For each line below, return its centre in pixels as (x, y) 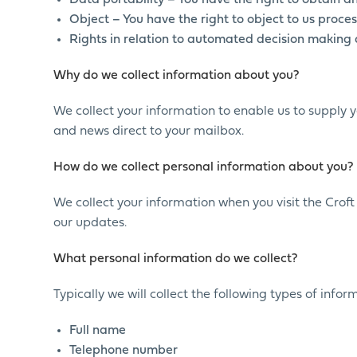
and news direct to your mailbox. (149, 131)
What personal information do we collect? (176, 259)
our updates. (90, 223)
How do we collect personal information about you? (204, 167)
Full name (98, 331)
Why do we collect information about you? (177, 76)
